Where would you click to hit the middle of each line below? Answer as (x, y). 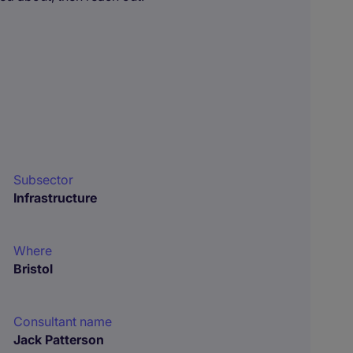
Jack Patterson (59, 340)
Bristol (33, 269)
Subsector (44, 180)
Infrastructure (56, 198)
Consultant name (63, 321)
